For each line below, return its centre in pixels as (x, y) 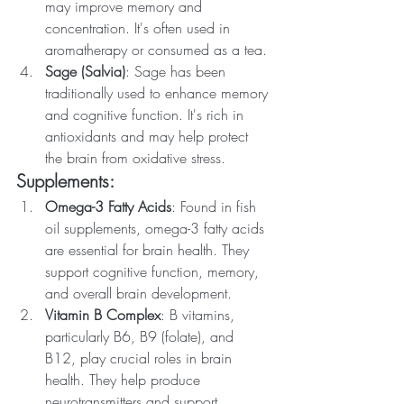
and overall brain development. (138, 294)
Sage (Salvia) (85, 72)
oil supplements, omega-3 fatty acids (157, 229)
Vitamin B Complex (103, 315)
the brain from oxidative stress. (135, 158)
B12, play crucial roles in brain (141, 358)
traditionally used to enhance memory (159, 93)
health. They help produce (125, 380)
